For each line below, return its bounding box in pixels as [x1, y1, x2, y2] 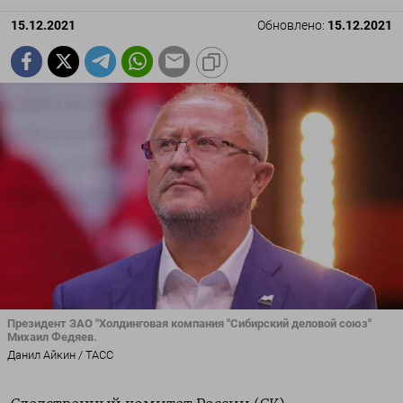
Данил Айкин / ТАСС [7, 348, 113, 363]
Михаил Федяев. [7, 329, 97, 344]
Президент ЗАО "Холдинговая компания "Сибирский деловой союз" [7, 316, 372, 330]
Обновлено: [257, 17, 327, 33]
